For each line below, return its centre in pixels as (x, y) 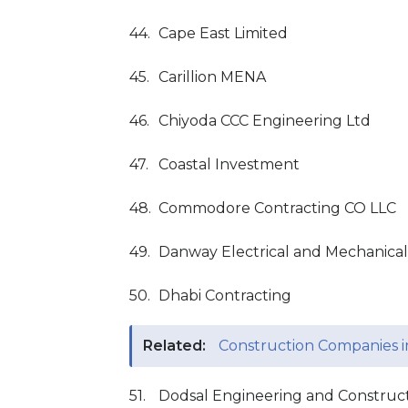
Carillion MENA (212, 77)
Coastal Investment (229, 164)
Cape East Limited (223, 33)
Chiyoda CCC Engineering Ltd (265, 121)
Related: (174, 346)
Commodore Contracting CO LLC (277, 208)
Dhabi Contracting (225, 296)
